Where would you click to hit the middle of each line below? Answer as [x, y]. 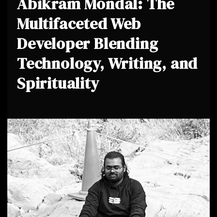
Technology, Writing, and [108, 63]
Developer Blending [88, 44]
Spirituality [58, 83]
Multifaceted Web [79, 24]
